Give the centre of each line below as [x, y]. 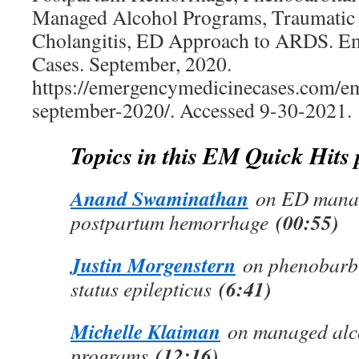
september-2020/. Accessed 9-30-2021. [192, 110]
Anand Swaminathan [159, 198]
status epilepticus [145, 288]
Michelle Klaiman [145, 331]
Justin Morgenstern [153, 264]
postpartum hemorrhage [173, 222]
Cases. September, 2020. [132, 63]
